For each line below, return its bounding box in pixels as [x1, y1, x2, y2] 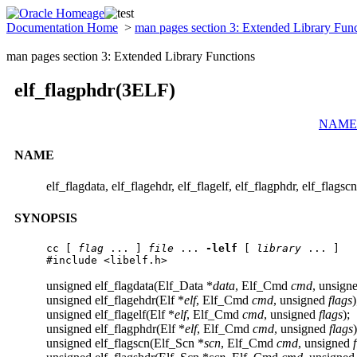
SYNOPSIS [14, 210, 77, 225]
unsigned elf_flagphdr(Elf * [46, 321, 185, 335]
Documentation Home [6, 21, 118, 34]
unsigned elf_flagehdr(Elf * [46, 292, 184, 307]
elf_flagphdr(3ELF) [14, 79, 175, 100]
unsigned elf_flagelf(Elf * [46, 307, 175, 321]
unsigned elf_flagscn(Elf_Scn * [46, 335, 204, 350]
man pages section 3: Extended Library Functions [6, 49, 255, 63]
